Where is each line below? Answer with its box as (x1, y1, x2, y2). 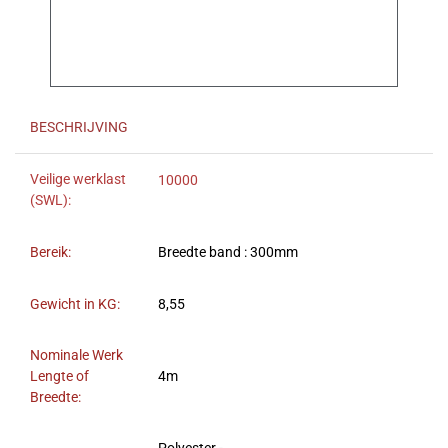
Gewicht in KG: (30, 296, 120, 314)
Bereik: (30, 244, 71, 262)
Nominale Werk (30, 347, 123, 365)
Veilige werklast (30, 171, 126, 189)
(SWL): (30, 192, 71, 210)
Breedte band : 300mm (158, 244, 298, 262)
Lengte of (30, 368, 89, 386)
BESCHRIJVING (30, 119, 128, 137)
